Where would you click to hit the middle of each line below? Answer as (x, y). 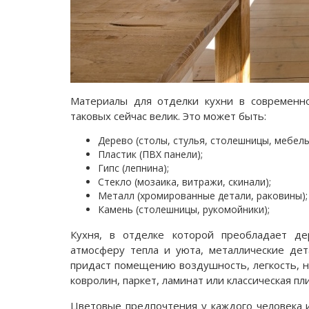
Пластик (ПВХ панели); (150, 154)
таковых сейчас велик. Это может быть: (168, 116)
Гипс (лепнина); (133, 168)
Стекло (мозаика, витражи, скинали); (185, 182)
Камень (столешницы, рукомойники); (184, 209)
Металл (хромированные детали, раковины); (203, 196)
